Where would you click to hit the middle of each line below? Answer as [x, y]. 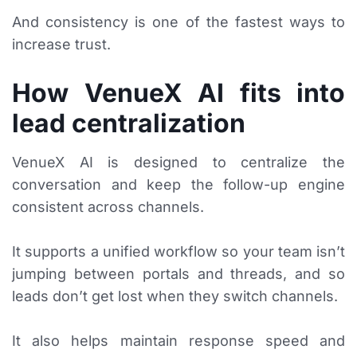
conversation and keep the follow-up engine [178, 185]
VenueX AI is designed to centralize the [178, 163]
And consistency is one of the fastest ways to [178, 22]
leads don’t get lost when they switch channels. [175, 296]
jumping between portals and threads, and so [178, 274]
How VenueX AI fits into [178, 93]
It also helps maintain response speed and [178, 341]
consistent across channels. [108, 207]
